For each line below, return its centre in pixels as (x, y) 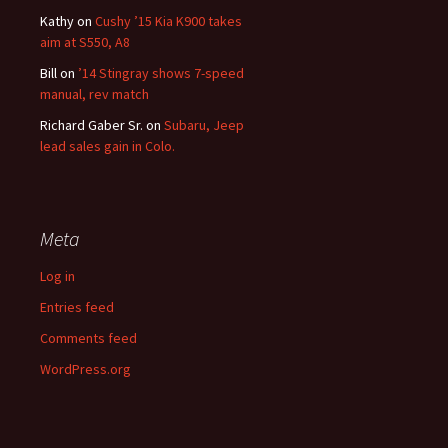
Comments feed (88, 337)
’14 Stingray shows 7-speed (161, 72)
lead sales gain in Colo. (107, 145)
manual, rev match (94, 93)
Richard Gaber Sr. (91, 124)
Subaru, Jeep (204, 124)
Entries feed (77, 306)
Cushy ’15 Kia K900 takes (168, 20)
